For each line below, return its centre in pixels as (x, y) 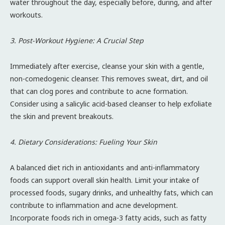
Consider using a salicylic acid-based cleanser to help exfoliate (111, 103)
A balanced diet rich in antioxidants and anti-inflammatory (105, 167)
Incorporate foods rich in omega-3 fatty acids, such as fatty (108, 217)
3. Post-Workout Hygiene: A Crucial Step (77, 40)
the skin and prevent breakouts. (62, 116)
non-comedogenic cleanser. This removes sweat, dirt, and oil (109, 78)
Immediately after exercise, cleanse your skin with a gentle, (107, 66)
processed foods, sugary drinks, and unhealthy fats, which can (111, 192)
